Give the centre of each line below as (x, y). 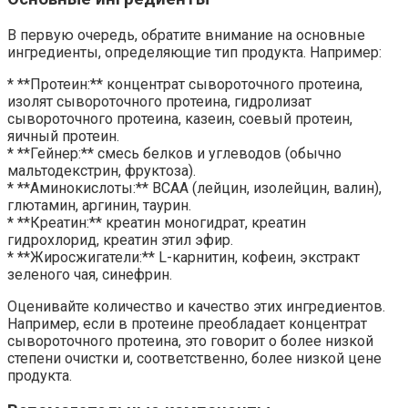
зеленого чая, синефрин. (90, 274)
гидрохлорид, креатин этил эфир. (120, 240)
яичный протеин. (63, 136)
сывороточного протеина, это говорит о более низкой (190, 341)
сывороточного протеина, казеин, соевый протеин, (180, 118)
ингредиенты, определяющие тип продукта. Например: (194, 52)
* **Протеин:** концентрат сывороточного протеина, (185, 84)
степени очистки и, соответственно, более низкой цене (194, 358)
